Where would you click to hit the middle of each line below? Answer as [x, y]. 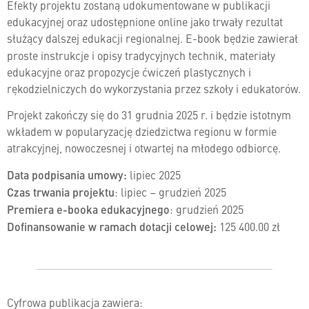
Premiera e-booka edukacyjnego [88, 209]
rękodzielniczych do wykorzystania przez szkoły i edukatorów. [154, 88]
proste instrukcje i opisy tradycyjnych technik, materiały [141, 55]
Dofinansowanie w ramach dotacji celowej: [112, 226]
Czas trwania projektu [61, 192]
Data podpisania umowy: [67, 175]
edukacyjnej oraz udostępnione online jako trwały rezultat [145, 21]
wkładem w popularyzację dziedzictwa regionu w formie [142, 131]
